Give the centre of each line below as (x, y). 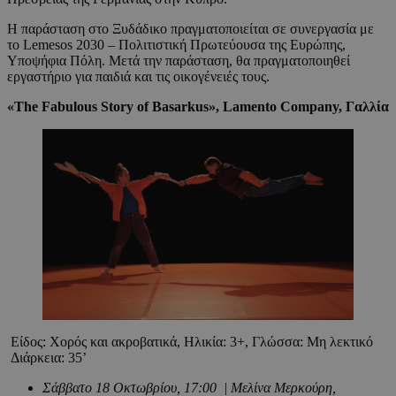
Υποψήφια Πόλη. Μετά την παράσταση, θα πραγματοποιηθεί (179, 60)
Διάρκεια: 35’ (49, 357)
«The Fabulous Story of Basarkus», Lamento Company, (176, 106)
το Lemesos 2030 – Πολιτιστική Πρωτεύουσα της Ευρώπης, (176, 44)
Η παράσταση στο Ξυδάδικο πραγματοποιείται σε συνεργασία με (190, 28)
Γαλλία (367, 106)
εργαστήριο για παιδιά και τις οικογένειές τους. (140, 76)
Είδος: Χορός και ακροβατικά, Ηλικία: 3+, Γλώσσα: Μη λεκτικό (190, 341)
